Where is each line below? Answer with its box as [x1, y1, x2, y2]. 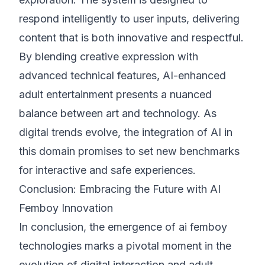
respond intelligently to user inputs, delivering [19, 12, 240, 25]
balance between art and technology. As [19, 107, 216, 119]
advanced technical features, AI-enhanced [19, 69, 226, 82]
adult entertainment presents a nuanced [19, 88, 212, 101]
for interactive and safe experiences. [19, 164, 196, 176]
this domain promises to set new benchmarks [19, 145, 240, 157]
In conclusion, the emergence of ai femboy [19, 221, 227, 233]
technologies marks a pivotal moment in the [19, 240, 231, 252]
